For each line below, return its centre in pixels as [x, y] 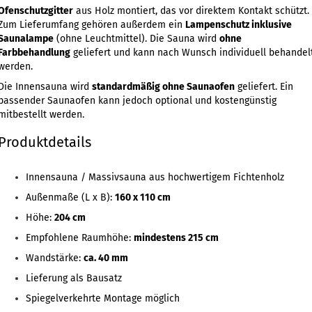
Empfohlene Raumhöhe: [79, 238]
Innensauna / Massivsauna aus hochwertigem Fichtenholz [155, 177]
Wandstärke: [54, 258]
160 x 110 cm [142, 197]
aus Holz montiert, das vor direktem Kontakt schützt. [191, 11]
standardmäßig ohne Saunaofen [163, 87]
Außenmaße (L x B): [70, 197]
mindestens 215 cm [176, 238]
